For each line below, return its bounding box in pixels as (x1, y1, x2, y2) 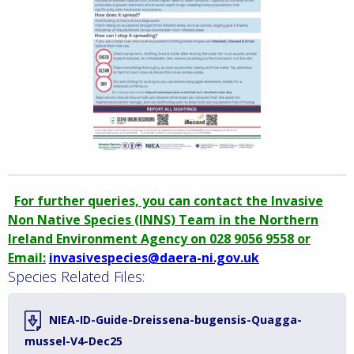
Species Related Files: (8, 267, 145, 286)
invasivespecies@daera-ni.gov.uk (49, 249, 259, 266)
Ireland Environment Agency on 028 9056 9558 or (8, 230, 311, 247)
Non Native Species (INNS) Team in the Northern (8, 211, 318, 228)
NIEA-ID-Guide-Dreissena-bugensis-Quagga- (49, 312, 302, 327)
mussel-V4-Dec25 (24, 333, 122, 349)
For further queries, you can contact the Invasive (14, 192, 323, 209)
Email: (8, 249, 46, 266)
